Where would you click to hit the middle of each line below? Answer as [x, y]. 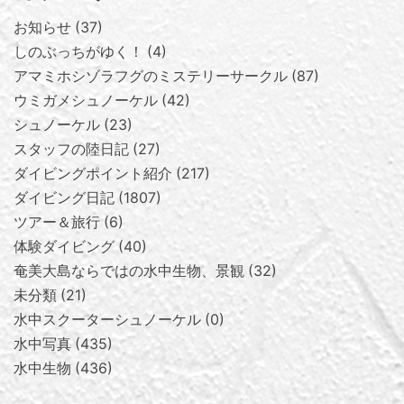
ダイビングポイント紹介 [93, 173]
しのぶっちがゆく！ [78, 51]
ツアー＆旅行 [57, 222]
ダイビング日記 [64, 197]
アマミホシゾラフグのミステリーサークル [151, 76]
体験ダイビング [64, 246]
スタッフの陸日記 [71, 149]
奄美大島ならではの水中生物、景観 [129, 271]
